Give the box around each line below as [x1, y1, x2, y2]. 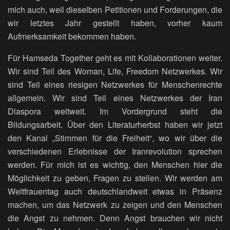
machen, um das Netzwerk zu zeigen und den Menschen [8, 199, 222, 211]
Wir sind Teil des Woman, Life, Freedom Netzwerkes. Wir [8, 65, 222, 78]
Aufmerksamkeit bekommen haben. [8, 30, 136, 43]
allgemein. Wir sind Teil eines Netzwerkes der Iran [8, 92, 222, 104]
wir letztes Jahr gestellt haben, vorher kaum [8, 17, 222, 29]
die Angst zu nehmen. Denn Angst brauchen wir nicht [8, 212, 222, 224]
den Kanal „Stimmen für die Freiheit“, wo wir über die [8, 132, 222, 144]
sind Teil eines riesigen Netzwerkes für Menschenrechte [8, 79, 222, 91]
